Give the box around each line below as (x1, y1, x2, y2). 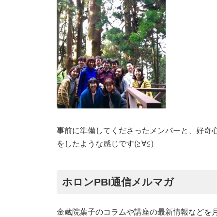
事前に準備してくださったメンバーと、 (57, 124, 196, 136)
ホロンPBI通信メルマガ (62, 176, 174, 188)
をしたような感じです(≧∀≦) (57, 137, 154, 149)
